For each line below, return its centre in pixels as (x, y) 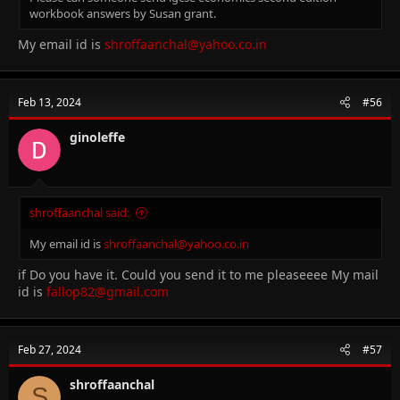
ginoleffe (97, 137)
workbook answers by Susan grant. (123, 13)
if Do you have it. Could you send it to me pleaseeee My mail (198, 274)
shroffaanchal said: (79, 212)
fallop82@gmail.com (108, 291)
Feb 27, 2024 (50, 349)
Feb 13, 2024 (50, 102)
